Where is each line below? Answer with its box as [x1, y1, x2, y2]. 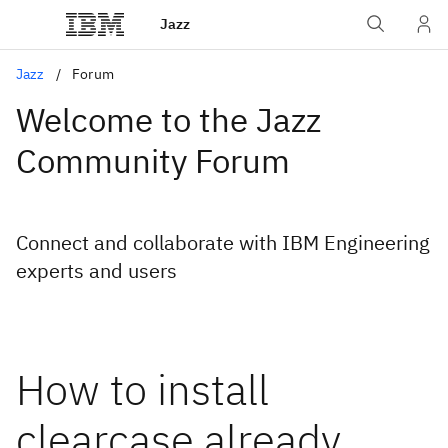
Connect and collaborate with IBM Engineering [16, 229, 430, 256]
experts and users [16, 257, 177, 284]
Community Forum [16, 139, 290, 182]
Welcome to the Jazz [16, 98, 321, 141]
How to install [16, 362, 269, 417]
